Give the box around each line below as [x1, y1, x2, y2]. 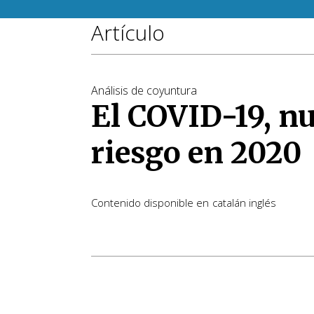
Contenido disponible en [91, 195, 209, 210]
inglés [249, 195, 276, 210]
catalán [212, 195, 246, 210]
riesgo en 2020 [91, 135, 301, 171]
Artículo [91, 18, 165, 47]
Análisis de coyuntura [91, 83, 197, 98]
